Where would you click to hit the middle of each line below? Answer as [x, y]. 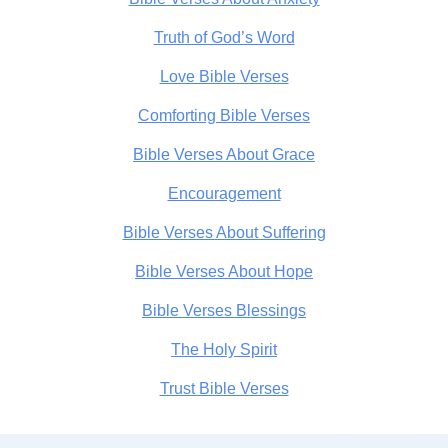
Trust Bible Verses [224, 388]
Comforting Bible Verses [224, 115]
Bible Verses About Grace [224, 154]
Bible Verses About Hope [224, 271]
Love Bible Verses [224, 76]
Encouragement [224, 193]
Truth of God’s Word [224, 37]
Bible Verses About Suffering [224, 232]
